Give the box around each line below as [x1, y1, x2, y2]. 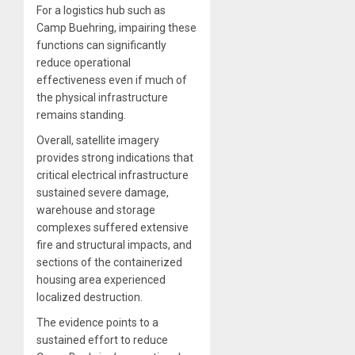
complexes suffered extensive [36, 220, 189, 234]
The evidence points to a [36, 315, 158, 329]
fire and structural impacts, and [36, 238, 192, 251]
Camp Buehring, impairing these [36, 21, 197, 34]
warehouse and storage [36, 203, 155, 216]
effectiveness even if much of [36, 73, 187, 86]
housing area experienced [36, 273, 166, 286]
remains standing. [36, 108, 126, 121]
